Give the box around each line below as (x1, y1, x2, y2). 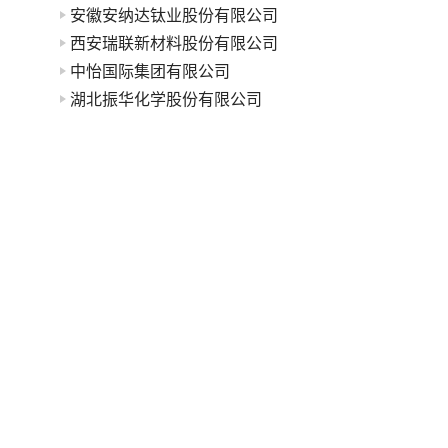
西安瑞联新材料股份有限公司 (70, 33, 278, 53)
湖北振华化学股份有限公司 (70, 89, 262, 109)
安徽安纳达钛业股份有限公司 (70, 5, 278, 25)
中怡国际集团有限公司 (70, 61, 230, 81)
